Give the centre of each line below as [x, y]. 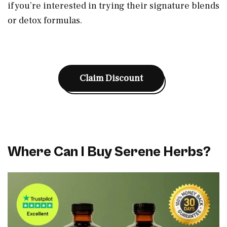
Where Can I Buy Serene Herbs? [109, 152]
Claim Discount [111, 78]
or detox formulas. [45, 20]
